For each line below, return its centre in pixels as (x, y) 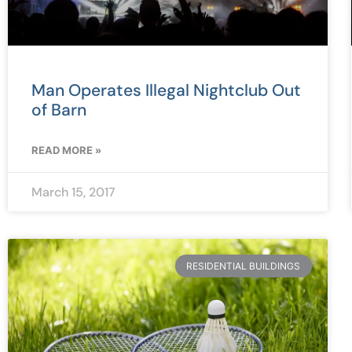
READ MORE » (66, 150)
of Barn (59, 110)
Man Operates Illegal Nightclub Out (166, 90)
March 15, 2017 (73, 192)
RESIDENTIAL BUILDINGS (244, 266)
